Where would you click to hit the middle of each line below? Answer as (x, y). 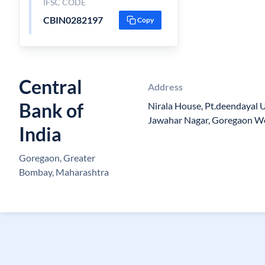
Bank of (51, 110)
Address (165, 87)
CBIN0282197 (73, 20)
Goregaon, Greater (57, 158)
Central (51, 87)
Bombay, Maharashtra (64, 172)
